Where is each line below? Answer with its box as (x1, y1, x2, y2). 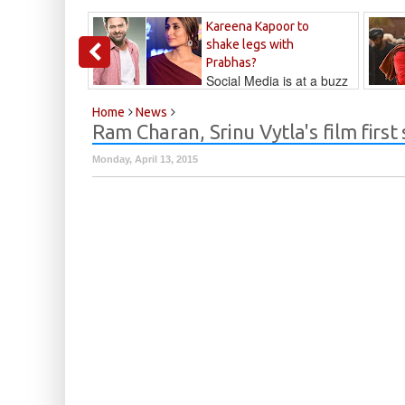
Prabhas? (206, 55, 257, 71)
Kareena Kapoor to (206, 19, 309, 34)
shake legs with (206, 37, 294, 52)
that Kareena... (93, 89, 178, 108)
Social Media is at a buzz (206, 71, 348, 90)
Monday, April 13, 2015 (92, 154, 198, 165)
